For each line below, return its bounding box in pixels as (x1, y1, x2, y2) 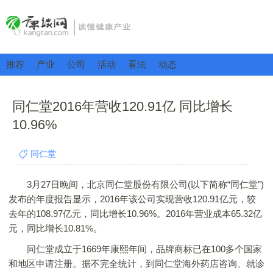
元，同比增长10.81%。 (9, 223, 102, 233)
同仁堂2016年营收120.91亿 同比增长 (12, 99, 233, 114)
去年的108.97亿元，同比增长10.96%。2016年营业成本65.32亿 (9, 208, 262, 219)
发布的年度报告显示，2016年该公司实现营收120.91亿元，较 (9, 194, 256, 204)
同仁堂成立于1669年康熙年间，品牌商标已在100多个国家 (9, 244, 262, 254)
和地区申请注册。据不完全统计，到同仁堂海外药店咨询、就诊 (9, 258, 264, 269)
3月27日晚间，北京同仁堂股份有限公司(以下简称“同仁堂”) (9, 179, 264, 190)
